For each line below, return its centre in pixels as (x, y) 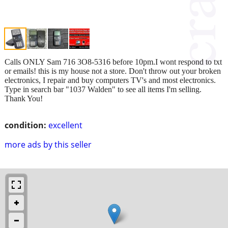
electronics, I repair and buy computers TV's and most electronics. (110, 80)
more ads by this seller (48, 144)
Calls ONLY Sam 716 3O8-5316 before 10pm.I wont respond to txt (113, 62)
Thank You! (24, 98)
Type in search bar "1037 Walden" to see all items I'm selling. (103, 89)
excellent (65, 125)
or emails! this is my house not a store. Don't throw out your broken (113, 71)
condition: (25, 125)
